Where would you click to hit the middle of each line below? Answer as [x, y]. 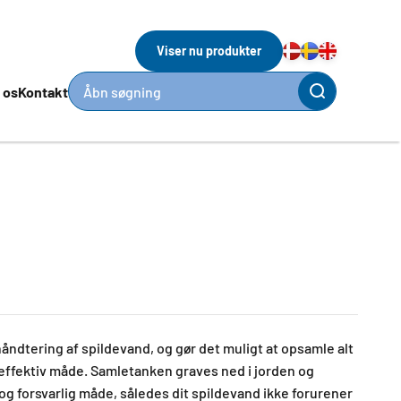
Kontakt [43, 91]
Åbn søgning [122, 91]
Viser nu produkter [209, 51]
